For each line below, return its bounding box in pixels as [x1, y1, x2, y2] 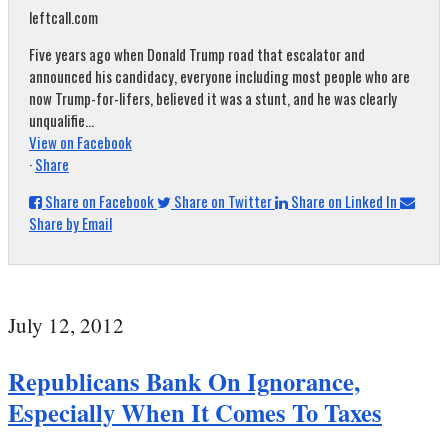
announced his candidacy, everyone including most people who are [29, 65, 410, 87]
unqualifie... [29, 109, 94, 131]
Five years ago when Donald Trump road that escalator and [29, 43, 365, 65]
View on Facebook [29, 131, 132, 153]
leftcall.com [29, 6, 98, 28]
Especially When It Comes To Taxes [8, 394, 382, 430]
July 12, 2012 [8, 311, 124, 339]
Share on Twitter [174, 190, 272, 212]
